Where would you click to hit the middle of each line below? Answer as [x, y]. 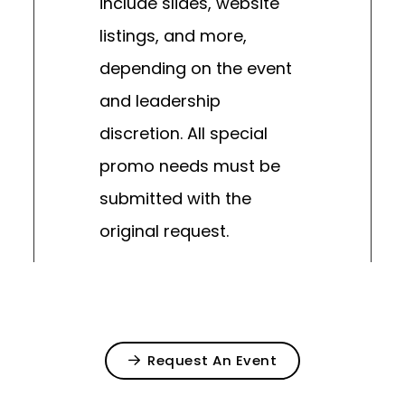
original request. [165, 231]
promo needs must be [190, 166]
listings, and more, [174, 36]
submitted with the [176, 199]
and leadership [160, 101]
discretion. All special [184, 134]
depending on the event [196, 69]
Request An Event [212, 361]
